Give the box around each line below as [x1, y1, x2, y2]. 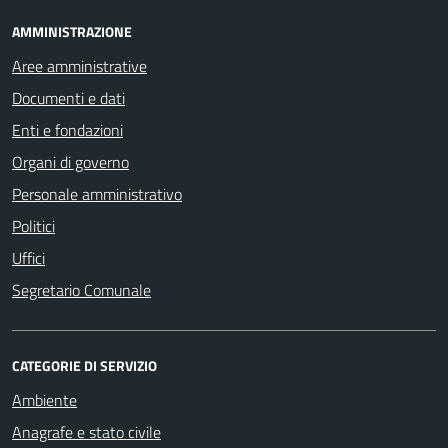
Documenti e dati [12, 85, 125, 110]
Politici [12, 213, 55, 238]
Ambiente [12, 387, 77, 412]
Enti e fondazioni [12, 117, 123, 142]
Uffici [12, 245, 45, 270]
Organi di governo [12, 149, 129, 174]
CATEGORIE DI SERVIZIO [12, 354, 157, 376]
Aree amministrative [12, 53, 147, 78]
